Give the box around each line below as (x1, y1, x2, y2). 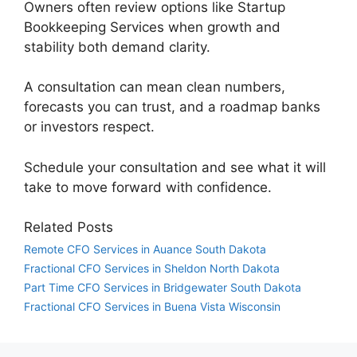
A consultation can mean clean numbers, (24, 79, 285, 96)
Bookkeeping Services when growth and (24, 18, 280, 35)
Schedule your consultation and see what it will (24, 159, 326, 175)
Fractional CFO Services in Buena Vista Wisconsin (24, 300, 280, 314)
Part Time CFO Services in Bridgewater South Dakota (24, 280, 301, 295)
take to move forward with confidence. (24, 178, 272, 195)
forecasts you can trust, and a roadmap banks (24, 99, 320, 116)
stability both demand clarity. (24, 38, 222, 55)
